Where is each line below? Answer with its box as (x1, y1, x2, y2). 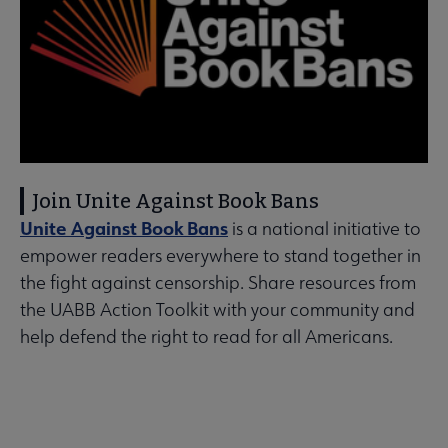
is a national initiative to (228, 217, 421, 241)
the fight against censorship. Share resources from (20, 271, 416, 295)
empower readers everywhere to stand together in (20, 244, 421, 268)
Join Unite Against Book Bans (32, 189, 319, 214)
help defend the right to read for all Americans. (20, 325, 393, 349)
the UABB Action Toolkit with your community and (20, 298, 415, 322)
